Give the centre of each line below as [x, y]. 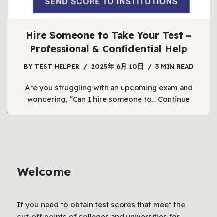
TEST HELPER [57, 66]
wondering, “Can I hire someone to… [93, 99]
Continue [174, 99]
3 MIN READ [175, 66]
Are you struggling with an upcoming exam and [108, 87]
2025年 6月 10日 [117, 66]
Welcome [44, 172]
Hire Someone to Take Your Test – [108, 35]
